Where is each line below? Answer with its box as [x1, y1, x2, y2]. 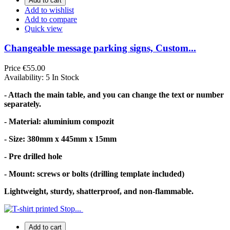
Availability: [4, 73, 46, 82]
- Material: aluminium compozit [4, 117, 114, 126]
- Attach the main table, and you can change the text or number [4, 90, 224, 100]
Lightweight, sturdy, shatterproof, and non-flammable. [4, 187, 194, 196]
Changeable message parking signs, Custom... [4, 43, 196, 54]
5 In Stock [46, 73, 79, 82]
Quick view [25, 24, 63, 33]
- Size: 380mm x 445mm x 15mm [4, 135, 117, 144]
